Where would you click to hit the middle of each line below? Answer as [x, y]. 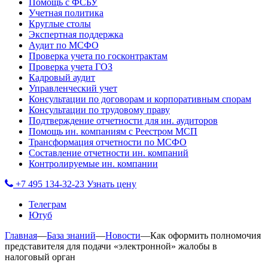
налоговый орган [40, 257]
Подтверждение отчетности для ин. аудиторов [123, 121]
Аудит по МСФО [64, 45]
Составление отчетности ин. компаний [109, 153]
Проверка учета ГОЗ [71, 67]
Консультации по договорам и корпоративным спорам [140, 99]
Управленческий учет [73, 88]
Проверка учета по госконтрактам [98, 56]
